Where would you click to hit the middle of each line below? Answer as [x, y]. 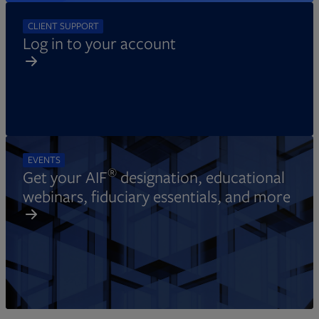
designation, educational [201, 177]
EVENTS [44, 159]
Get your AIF [65, 177]
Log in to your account [99, 43]
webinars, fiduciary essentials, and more [157, 196]
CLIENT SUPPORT [63, 26]
